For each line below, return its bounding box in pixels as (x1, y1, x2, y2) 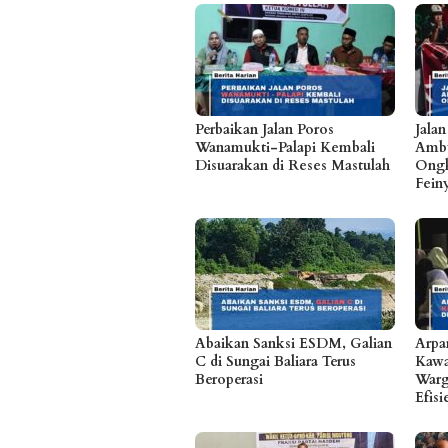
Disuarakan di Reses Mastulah (195, 156, 390, 176)
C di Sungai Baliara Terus (195, 352, 356, 372)
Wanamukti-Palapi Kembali (195, 138, 375, 158)
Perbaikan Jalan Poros (195, 120, 334, 140)
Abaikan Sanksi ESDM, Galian (195, 334, 392, 354)
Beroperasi (195, 370, 263, 390)
